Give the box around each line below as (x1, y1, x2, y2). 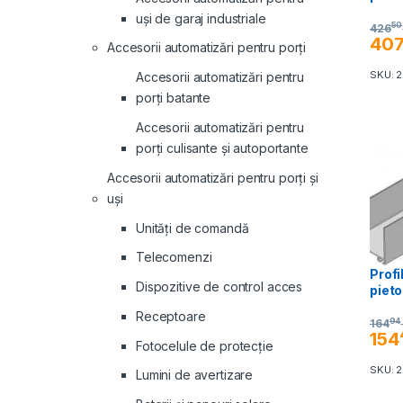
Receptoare (136, 308, 206, 324)
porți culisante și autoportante (136, 139, 309, 156)
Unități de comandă (136, 219, 249, 236)
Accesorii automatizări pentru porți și (107, 169, 318, 185)
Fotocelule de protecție (136, 337, 273, 354)
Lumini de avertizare (136, 367, 254, 383)
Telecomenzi (136, 249, 212, 265)
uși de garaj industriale (136, 10, 266, 26)
